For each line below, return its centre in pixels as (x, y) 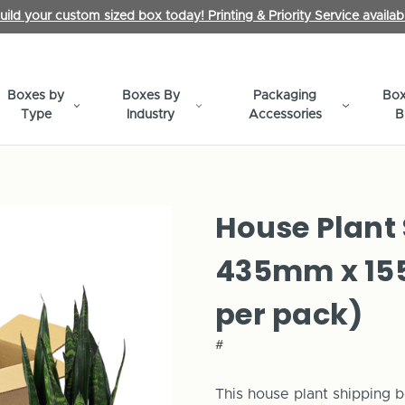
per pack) (289, 314)
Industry (151, 114)
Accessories (285, 114)
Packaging (285, 95)
